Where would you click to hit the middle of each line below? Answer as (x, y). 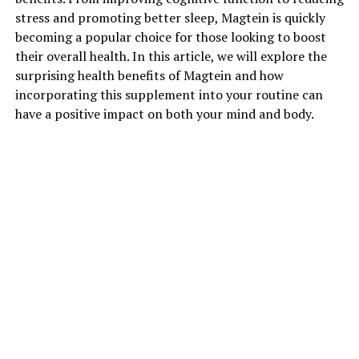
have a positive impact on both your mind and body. (164, 113)
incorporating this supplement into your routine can (169, 94)
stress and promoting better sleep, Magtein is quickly (170, 17)
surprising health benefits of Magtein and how (149, 75)
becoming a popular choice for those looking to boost (170, 36)
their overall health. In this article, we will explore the (171, 56)
